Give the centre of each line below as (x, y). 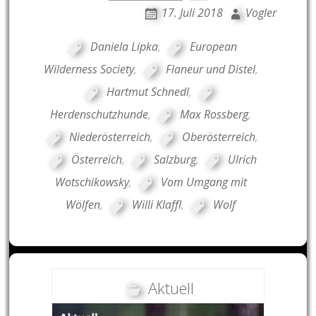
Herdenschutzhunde (99, 115)
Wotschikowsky (92, 182)
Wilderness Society (89, 69)
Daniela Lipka (124, 47)
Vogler (261, 13)
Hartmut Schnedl (148, 92)
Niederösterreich (110, 137)
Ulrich (242, 160)
